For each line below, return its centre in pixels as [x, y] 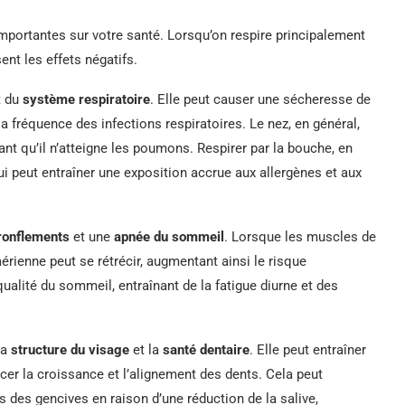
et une [92, 236]
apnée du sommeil [169, 236]
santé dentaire [206, 349]
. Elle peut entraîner [308, 349]
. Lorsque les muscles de [300, 236]
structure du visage [70, 349]
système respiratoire [86, 99]
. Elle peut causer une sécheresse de [260, 99]
